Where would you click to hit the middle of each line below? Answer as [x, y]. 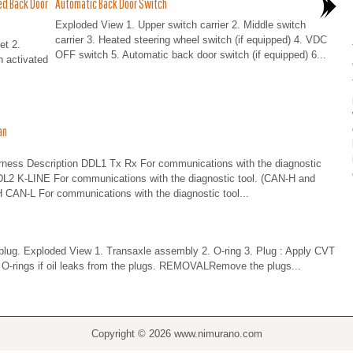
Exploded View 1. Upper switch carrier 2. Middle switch [180, 25]
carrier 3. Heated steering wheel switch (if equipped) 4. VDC [191, 40]
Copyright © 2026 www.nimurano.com [176, 334]
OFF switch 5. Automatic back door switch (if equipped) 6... [190, 55]
